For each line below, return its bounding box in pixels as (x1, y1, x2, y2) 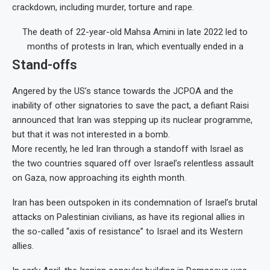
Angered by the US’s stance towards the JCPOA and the (12, 85, 233, 96)
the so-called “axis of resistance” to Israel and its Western (12, 225, 243, 237)
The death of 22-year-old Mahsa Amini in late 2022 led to (22, 26, 248, 37)
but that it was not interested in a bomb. (12, 128, 170, 140)
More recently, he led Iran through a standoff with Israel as (12, 143, 243, 154)
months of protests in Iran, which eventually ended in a (27, 40, 243, 52)
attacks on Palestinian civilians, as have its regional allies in (12, 211, 245, 222)
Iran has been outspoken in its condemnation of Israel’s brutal (12, 196, 257, 208)
